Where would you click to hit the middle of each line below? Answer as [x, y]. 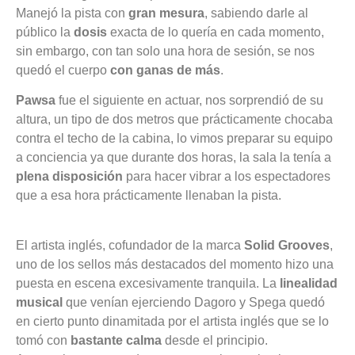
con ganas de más [165, 70]
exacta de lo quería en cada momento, [216, 32]
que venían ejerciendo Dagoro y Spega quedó [194, 302]
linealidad [309, 283]
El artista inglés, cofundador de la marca [130, 245]
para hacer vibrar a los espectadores [227, 177]
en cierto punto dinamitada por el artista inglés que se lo [172, 321]
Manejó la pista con [72, 13]
